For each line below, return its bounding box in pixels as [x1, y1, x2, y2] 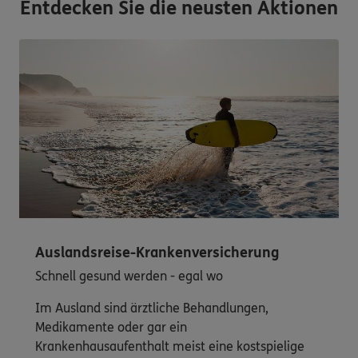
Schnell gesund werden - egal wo [35, 268, 223, 284]
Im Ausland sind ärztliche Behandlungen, [35, 300, 268, 316]
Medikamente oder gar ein [35, 320, 187, 336]
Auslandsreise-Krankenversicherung [35, 244, 279, 262]
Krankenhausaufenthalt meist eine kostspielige [35, 339, 304, 355]
